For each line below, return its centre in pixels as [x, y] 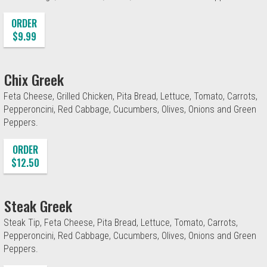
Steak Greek [38, 205]
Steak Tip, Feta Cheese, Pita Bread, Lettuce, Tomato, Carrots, [121, 222]
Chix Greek [34, 79]
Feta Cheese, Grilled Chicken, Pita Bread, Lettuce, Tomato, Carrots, [131, 96]
